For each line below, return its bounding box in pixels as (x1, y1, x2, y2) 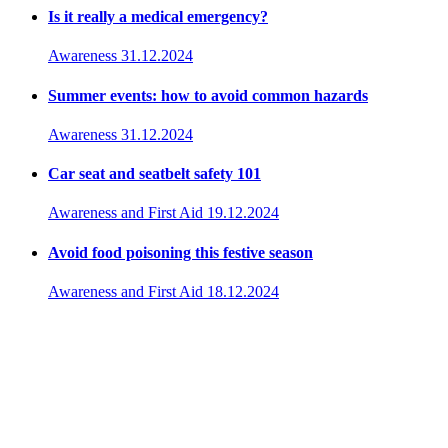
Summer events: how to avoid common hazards (48, 86, 368, 104)
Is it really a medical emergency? (48, 8, 268, 25)
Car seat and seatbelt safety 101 (48, 165, 261, 183)
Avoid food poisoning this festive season (48, 243, 313, 261)
